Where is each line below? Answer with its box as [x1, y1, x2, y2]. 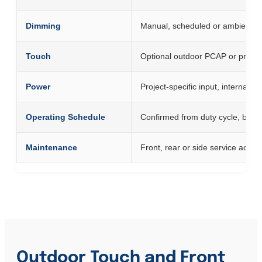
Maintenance [26, 143, 77, 153]
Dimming [26, 21, 61, 31]
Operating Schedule [26, 112, 105, 122]
